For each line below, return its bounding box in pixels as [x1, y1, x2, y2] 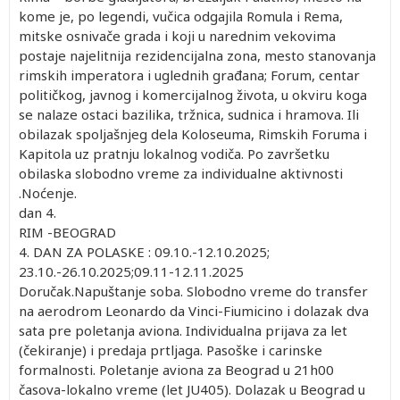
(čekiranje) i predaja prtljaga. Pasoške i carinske [19, 340, 322, 359]
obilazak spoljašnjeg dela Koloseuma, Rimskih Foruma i [19, 124, 367, 143]
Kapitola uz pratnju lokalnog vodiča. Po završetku [19, 144, 329, 162]
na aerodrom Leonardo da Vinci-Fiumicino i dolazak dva [19, 301, 369, 320]
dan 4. [19, 203, 56, 221]
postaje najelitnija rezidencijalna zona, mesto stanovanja [19, 46, 376, 64]
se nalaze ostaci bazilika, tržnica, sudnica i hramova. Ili [19, 104, 359, 123]
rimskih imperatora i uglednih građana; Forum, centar [19, 65, 360, 84]
